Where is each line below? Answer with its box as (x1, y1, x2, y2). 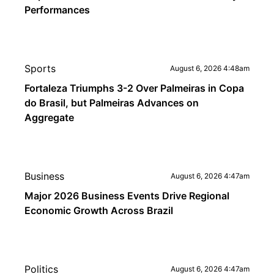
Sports (24, 62, 56, 75)
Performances (24, 4, 90, 16)
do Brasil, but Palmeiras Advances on (24, 97, 199, 109)
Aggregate (24, 111, 74, 124)
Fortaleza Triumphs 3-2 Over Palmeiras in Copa (24, 82, 244, 94)
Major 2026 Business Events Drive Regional (24, 190, 229, 202)
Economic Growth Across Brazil (24, 204, 173, 217)
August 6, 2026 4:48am (170, 64, 250, 73)
